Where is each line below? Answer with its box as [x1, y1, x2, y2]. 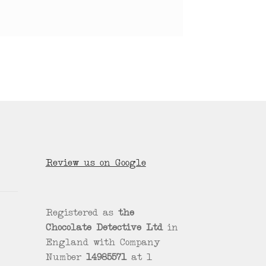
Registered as [45, 209, 118, 219]
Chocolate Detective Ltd [45, 224, 163, 234]
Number [45, 254, 86, 264]
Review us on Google [45, 159, 146, 169]
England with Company [45, 239, 160, 249]
